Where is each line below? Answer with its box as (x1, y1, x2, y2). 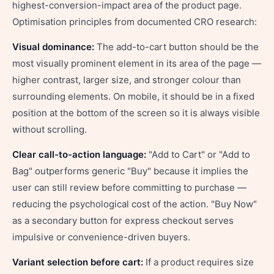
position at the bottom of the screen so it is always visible (12, 107, 260, 119)
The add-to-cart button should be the (94, 41, 259, 53)
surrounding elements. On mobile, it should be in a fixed (12, 91, 254, 102)
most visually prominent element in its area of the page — (12, 57, 261, 69)
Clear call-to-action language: (12, 149, 146, 160)
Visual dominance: (12, 41, 94, 53)
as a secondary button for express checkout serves (12, 215, 234, 226)
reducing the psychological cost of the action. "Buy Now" (12, 198, 257, 210)
